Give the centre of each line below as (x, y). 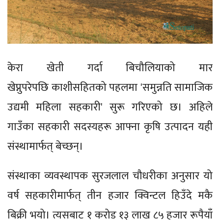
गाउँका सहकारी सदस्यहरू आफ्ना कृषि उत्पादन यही (110, 127)
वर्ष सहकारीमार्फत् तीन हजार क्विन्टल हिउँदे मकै (110, 196)
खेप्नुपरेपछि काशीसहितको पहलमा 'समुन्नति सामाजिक (110, 88)
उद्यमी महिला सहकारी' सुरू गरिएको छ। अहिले (110, 108)
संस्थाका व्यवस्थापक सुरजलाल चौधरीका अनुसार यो (110, 176)
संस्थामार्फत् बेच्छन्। (47, 147)
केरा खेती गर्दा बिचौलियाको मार (110, 68)
